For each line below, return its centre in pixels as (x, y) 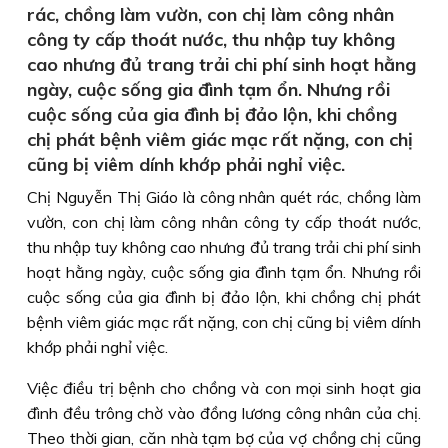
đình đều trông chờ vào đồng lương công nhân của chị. (224, 413)
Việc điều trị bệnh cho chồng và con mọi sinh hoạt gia (224, 388)
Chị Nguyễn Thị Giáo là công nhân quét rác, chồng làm (224, 197)
